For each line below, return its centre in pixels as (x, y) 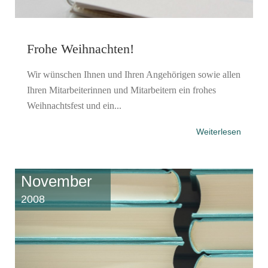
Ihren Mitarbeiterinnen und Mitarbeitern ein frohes (121, 90)
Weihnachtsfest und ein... (74, 105)
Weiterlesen (219, 131)
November (57, 181)
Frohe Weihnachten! (80, 48)
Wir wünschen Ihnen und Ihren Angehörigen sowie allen (134, 74)
